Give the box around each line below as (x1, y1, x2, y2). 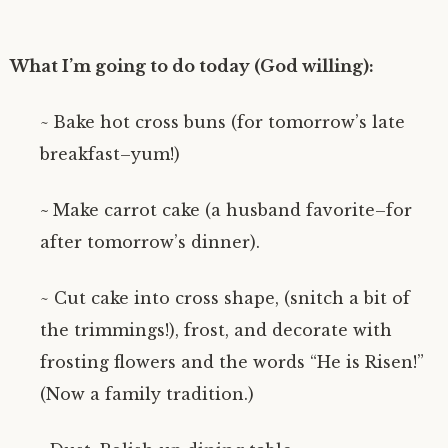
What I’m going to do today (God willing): (10, 56, 374, 76)
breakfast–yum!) (40, 144, 180, 164)
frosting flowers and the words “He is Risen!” (40, 352, 424, 372)
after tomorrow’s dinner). (40, 232, 260, 252)
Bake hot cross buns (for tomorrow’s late (53, 112, 405, 132)
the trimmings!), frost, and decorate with (40, 320, 392, 340)
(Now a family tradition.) (40, 384, 254, 404)
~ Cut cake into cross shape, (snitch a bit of (40, 288, 410, 308)
